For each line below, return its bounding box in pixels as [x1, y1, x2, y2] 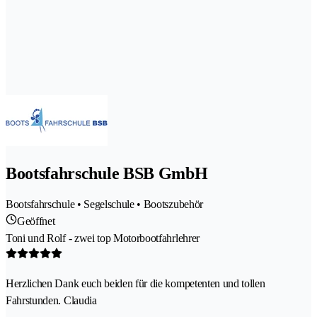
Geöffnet [17, 214, 55, 227]
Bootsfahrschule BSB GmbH [6, 163, 208, 183]
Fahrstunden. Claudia [6, 294, 97, 306]
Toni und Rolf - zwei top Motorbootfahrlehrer [6, 231, 200, 244]
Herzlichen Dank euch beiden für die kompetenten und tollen [6, 277, 265, 289]
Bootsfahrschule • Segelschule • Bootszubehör [6, 197, 203, 210]
